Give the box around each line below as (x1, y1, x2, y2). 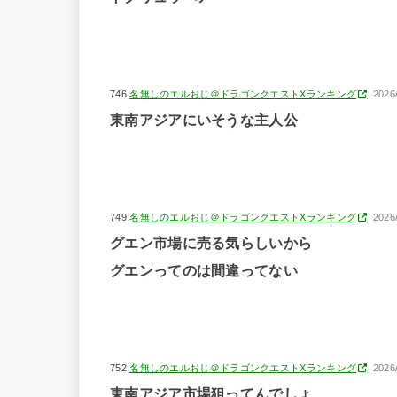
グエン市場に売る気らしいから (110, 236, 313, 252)
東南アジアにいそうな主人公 (110, 113, 298, 128)
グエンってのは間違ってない (110, 263, 298, 279)
